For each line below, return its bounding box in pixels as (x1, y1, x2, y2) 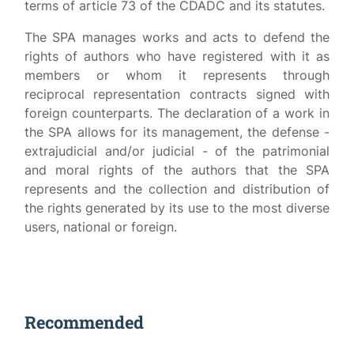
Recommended (24, 311, 144, 333)
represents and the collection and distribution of (24, 181, 330, 197)
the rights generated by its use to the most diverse (24, 200, 330, 216)
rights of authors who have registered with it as (24, 48, 330, 64)
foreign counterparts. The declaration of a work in (24, 105, 330, 121)
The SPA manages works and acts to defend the (24, 29, 330, 45)
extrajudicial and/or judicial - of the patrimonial (24, 143, 330, 159)
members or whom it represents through (24, 67, 330, 83)
